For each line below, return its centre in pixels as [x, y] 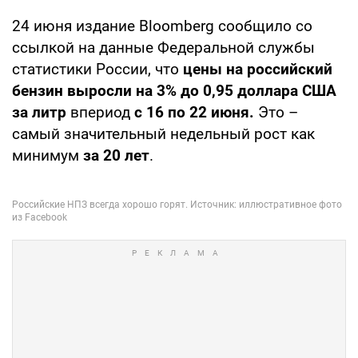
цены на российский [258, 69]
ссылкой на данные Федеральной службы [163, 47]
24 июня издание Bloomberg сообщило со [162, 26]
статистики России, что [97, 69]
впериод [102, 112]
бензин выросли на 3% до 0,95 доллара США [174, 90]
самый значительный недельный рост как [163, 133]
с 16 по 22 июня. [196, 112]
